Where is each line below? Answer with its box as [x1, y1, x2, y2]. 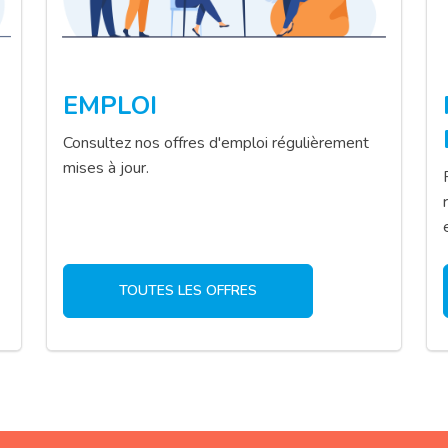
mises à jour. [63, 156, 149, 179]
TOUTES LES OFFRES [119, 280, 257, 300]
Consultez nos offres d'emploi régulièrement [63, 131, 369, 154]
